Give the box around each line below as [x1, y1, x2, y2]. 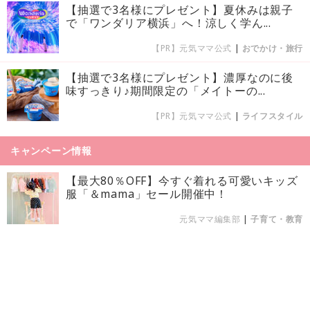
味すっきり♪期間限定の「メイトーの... [66, 82, 266, 98]
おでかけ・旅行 [241, 42, 303, 54]
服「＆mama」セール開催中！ [66, 185, 228, 201]
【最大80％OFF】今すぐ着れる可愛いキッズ [66, 172, 298, 188]
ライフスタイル [241, 109, 303, 122]
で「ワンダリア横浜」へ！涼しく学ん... [66, 15, 271, 30]
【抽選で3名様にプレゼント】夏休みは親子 [66, 1, 293, 17]
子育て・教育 [250, 212, 303, 225]
